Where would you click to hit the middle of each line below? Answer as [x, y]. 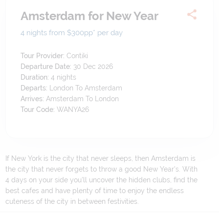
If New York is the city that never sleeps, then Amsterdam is [101, 159]
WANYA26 [73, 110]
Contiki [77, 56]
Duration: [35, 77]
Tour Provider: [43, 56]
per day [109, 33]
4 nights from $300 [53, 33]
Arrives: [33, 99]
